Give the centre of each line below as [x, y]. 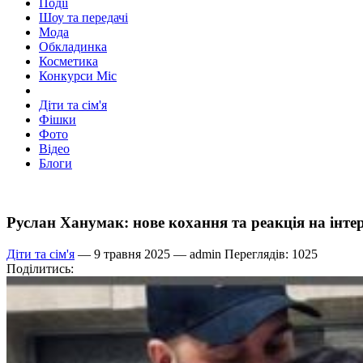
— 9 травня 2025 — [132, 254]
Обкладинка [73, 47]
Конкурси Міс [78, 76]
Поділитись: [40, 268]
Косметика [68, 62]
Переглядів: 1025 [269, 254]
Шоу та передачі [83, 18]
